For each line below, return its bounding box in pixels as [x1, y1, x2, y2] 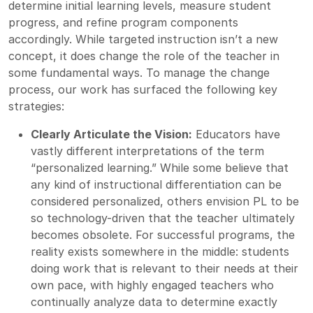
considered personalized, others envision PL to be [31, 194, 299, 208]
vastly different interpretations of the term [31, 143, 264, 158]
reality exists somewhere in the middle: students [31, 244, 289, 259]
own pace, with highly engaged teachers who [31, 277, 274, 292]
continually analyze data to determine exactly [31, 294, 277, 309]
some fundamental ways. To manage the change [8, 65, 270, 80]
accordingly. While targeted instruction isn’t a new [8, 31, 278, 46]
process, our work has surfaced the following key [8, 82, 277, 96]
